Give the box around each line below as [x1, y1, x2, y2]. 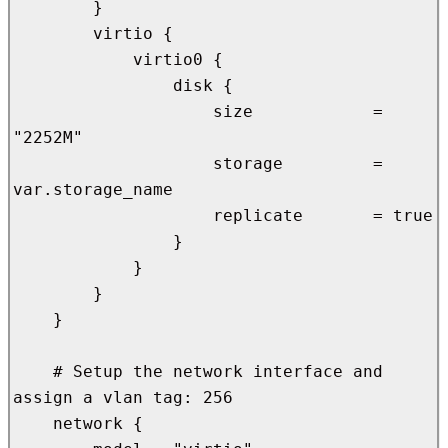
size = [13, 101, 213, 121]
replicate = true [13, 205, 213, 225]
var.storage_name [13, 179, 173, 199]
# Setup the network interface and [13, 361, 53, 381]
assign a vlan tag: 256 [13, 387, 233, 407]
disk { [13, 75, 173, 95]
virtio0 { [13, 49, 133, 69]
